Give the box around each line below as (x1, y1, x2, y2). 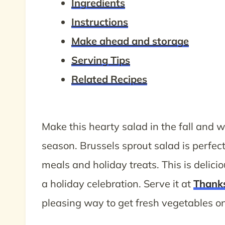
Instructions (71, 16, 128, 28)
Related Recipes (71, 73, 147, 85)
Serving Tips (71, 54, 130, 66)
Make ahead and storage (71, 35, 189, 47)
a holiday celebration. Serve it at (42, 177, 193, 190)
